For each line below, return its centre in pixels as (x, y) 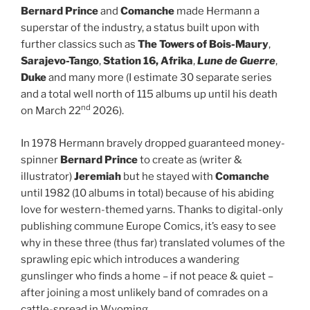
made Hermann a (217, 11)
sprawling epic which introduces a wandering (130, 259)
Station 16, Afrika (148, 61)
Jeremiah (98, 176)
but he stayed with (168, 176)
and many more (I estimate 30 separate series (159, 78)
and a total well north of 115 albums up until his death (149, 94)
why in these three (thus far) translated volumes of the (153, 243)
